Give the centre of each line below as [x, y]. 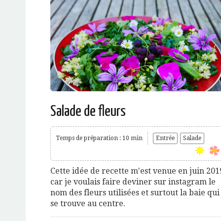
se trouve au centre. [88, 203]
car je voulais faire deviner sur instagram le [133, 182]
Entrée [165, 138]
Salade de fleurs [88, 111]
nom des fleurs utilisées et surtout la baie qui [135, 192]
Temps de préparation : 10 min [99, 138]
